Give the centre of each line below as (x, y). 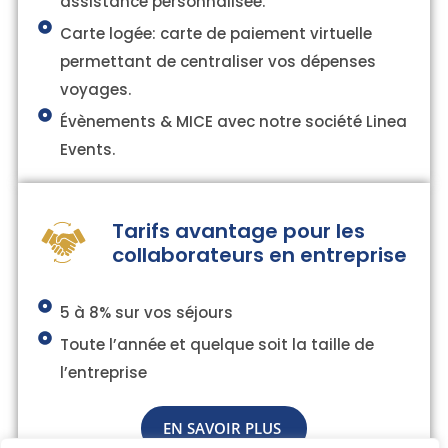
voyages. (96, 90)
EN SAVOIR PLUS (224, 428)
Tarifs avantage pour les (238, 230)
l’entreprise (104, 373)
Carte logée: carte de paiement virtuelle (216, 34)
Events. (88, 150)
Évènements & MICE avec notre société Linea (234, 122)
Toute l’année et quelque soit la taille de (217, 345)
